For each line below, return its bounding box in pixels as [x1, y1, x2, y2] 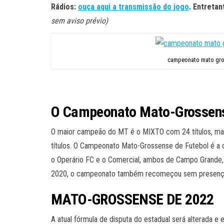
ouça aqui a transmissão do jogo [78, 1, 189, 11]
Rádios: [51, 1, 78, 11]
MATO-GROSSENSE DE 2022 [51, 190, 214, 208]
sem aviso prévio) [51, 15, 108, 25]
